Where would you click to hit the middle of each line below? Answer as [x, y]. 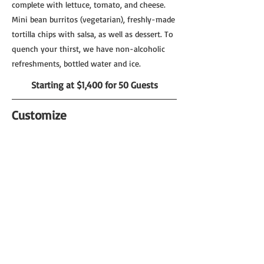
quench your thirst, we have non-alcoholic [88, 49]
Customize [39, 115]
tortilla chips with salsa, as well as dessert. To [93, 34]
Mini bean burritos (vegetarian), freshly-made [93, 19]
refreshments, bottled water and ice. [76, 63]
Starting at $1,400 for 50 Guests [94, 85]
